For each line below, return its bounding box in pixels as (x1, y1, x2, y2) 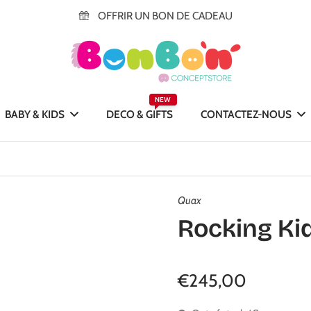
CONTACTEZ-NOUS (201, 108, 292, 121)
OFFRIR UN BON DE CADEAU (97, 9, 233, 22)
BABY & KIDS (5, 108, 65, 121)
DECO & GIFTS (106, 108, 174, 121)
